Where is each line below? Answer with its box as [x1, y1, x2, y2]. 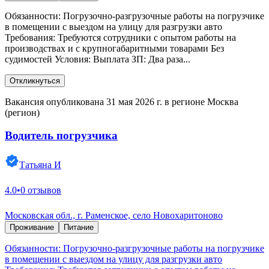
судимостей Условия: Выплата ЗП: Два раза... [5, 53, 190, 64]
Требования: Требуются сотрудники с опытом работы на [5, 32, 236, 43]
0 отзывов [20, 185, 61, 196]
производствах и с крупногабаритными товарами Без [5, 43, 224, 53]
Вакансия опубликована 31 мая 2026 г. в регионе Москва [5, 96, 238, 107]
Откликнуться [10, 76, 60, 85]
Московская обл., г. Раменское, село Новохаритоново [5, 210, 223, 221]
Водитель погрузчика [5, 129, 118, 142]
